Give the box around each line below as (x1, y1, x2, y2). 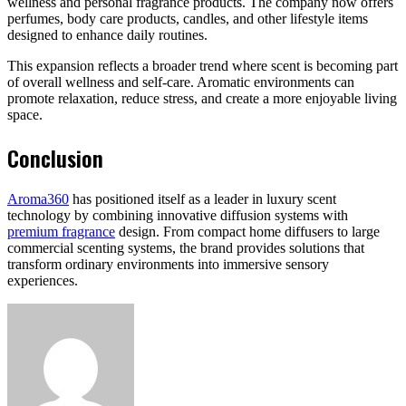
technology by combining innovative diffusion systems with (7, 208, 348, 224)
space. (7, 106, 43, 122)
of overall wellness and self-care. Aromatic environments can (7, 73, 354, 90)
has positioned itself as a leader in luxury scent (69, 191, 336, 208)
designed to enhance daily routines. (7, 26, 208, 43)
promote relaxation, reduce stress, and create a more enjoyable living (7, 90, 397, 106)
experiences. (7, 273, 78, 289)
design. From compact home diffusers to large (115, 224, 380, 240)
